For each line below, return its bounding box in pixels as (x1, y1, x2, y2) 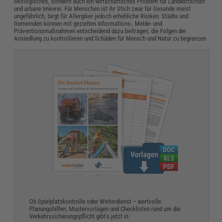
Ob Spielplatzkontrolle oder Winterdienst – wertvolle (29, 198, 162, 206)
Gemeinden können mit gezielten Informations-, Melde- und (14, 20, 163, 28)
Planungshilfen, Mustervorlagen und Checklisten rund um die (29, 205, 181, 213)
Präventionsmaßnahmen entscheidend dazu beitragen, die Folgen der (14, 27, 187, 35)
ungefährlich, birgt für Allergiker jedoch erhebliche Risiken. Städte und (14, 12, 189, 20)
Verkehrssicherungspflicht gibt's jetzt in (29, 213, 129, 221)
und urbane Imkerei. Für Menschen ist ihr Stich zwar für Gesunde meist (14, 5, 191, 13)
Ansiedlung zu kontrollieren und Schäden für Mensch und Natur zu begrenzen (14, 35, 207, 43)
